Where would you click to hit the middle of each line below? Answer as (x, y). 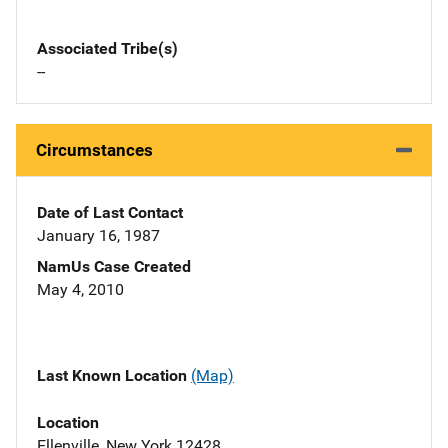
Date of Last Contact (110, 213)
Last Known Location (114, 376)
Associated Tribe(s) (107, 49)
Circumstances (94, 150)
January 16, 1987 (98, 236)
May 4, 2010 (80, 290)
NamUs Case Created (114, 267)
